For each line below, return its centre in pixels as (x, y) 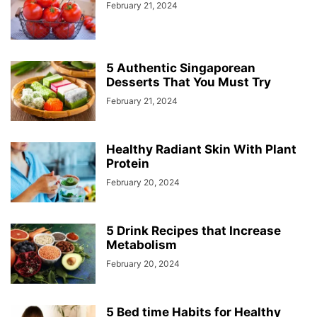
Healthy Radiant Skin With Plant (201, 149)
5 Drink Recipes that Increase (194, 231)
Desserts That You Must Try (189, 82)
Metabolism (142, 245)
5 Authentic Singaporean (181, 68)
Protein (128, 163)
